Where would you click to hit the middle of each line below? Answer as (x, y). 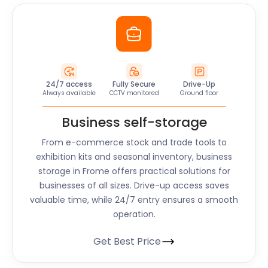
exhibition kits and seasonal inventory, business (134, 157)
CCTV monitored (134, 93)
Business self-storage (134, 123)
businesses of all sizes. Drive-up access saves (134, 186)
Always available (69, 93)
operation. (134, 214)
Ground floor (199, 93)
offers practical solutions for (170, 171)
